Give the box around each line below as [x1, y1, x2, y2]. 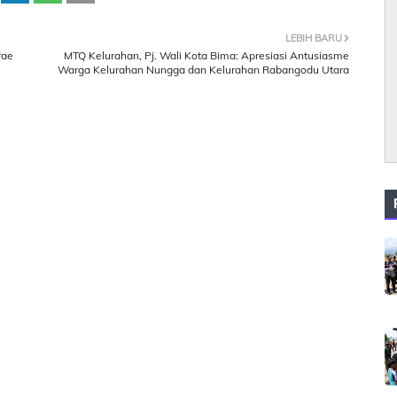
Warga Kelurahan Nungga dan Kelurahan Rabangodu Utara [58, 63, 349, 76]
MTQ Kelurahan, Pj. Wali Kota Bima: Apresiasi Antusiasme [64, 49, 349, 62]
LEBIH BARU [285, 32, 342, 44]
